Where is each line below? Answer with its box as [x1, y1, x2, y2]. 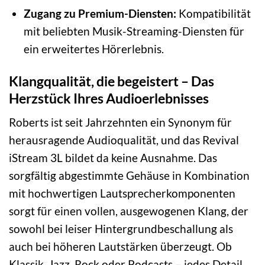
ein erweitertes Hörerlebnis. [23, 41, 164, 56]
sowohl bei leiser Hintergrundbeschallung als [9, 222, 233, 236]
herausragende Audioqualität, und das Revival [9, 133, 239, 147]
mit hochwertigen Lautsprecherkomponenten [9, 186, 235, 201]
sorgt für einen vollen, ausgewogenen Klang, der [9, 204, 248, 218]
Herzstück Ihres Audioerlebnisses [9, 89, 209, 106]
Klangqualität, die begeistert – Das [9, 72, 214, 89]
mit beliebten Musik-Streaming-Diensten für [23, 24, 244, 38]
